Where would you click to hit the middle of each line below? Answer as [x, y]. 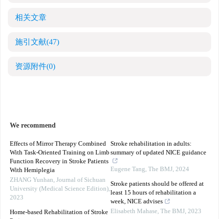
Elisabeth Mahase [134, 211]
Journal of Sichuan [81, 180]
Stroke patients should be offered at [157, 184]
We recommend [33, 126]
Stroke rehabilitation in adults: [151, 144]
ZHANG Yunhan [32, 180]
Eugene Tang [128, 169]
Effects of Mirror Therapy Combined [58, 144]
